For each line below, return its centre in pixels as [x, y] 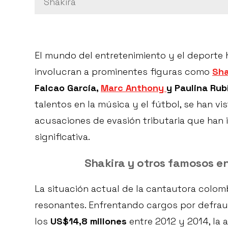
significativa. [62, 137]
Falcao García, [68, 88]
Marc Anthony [134, 88]
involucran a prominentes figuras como [123, 72]
